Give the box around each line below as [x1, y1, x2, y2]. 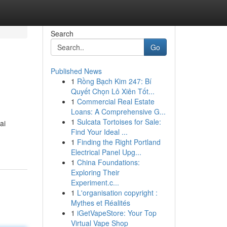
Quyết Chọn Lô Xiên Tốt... [70, 86, 155, 96]
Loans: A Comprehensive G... [70, 106, 166, 117]
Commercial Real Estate [77, 96, 155, 106]
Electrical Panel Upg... [70, 147, 141, 157]
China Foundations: [77, 157, 140, 167]
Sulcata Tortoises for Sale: [77, 117, 161, 127]
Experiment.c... [70, 177, 119, 187]
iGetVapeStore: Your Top [77, 208, 157, 218]
